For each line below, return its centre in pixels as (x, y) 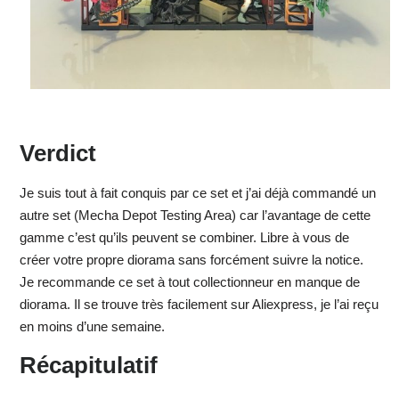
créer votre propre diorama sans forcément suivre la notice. (191, 260)
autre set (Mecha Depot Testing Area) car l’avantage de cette (195, 216)
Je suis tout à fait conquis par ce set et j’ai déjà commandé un (197, 193)
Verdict (57, 154)
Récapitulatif (88, 366)
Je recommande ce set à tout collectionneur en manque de (189, 282)
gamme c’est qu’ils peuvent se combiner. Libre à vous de (184, 238)
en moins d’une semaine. (92, 327)
